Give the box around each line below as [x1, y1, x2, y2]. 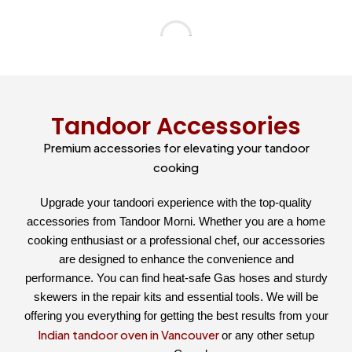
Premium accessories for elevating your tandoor [42, 140, 310, 156]
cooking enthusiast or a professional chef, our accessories [27, 233, 325, 247]
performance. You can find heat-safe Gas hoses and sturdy [24, 271, 328, 285]
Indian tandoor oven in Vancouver [38, 327, 222, 343]
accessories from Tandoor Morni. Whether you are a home [27, 214, 325, 229]
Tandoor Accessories [51, 110, 301, 144]
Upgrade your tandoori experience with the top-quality [40, 196, 312, 210]
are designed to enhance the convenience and [58, 252, 294, 266]
